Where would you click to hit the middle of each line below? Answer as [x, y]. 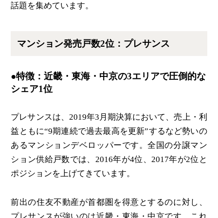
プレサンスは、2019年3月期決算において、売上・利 [109, 117]
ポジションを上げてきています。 [73, 173]
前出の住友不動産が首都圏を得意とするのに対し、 [109, 202]
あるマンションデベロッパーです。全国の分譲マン [109, 145]
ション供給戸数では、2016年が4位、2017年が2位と [109, 159]
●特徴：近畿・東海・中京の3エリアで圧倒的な [109, 76]
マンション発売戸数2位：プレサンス [94, 43]
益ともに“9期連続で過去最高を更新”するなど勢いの [109, 131]
